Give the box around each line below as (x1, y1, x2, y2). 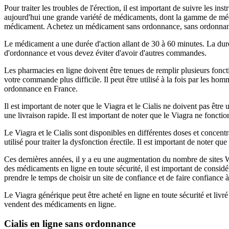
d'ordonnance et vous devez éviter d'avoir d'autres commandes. (4, 48, 207, 57)
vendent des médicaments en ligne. (4, 199, 116, 209)
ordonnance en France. (4, 84, 78, 93)
